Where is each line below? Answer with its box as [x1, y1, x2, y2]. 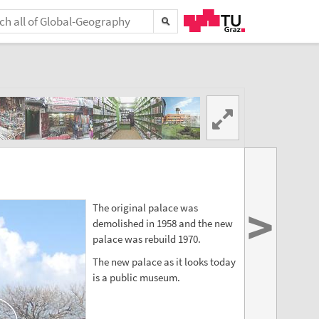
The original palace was [92, 201, 198, 215]
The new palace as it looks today [92, 254, 236, 268]
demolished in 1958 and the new [92, 216, 233, 231]
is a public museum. [92, 270, 180, 284]
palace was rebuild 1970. [92, 232, 201, 246]
